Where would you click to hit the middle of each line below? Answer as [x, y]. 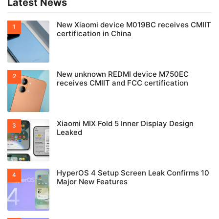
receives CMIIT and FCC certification [122, 83]
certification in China [94, 34]
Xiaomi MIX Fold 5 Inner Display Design [125, 124]
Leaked [69, 132]
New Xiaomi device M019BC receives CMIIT [134, 25]
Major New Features [92, 182]
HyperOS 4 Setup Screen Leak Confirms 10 [133, 173]
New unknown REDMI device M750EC [123, 74]
